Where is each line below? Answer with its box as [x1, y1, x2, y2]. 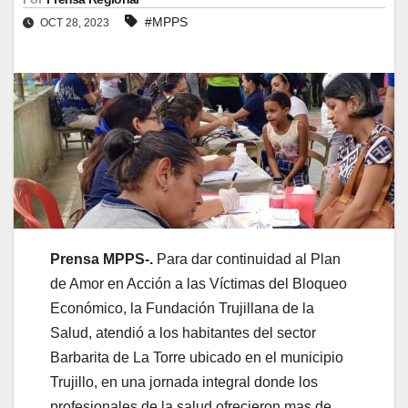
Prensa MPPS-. [50, 251, 157, 268]
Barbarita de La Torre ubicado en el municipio [50, 350, 343, 366]
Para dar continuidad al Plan [157, 251, 341, 268]
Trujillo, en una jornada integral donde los [50, 374, 318, 391]
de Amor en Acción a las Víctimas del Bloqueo [50, 276, 347, 292]
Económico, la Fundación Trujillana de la [50, 301, 314, 317]
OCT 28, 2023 [37, 15, 112, 29]
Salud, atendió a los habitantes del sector [50, 325, 316, 342]
